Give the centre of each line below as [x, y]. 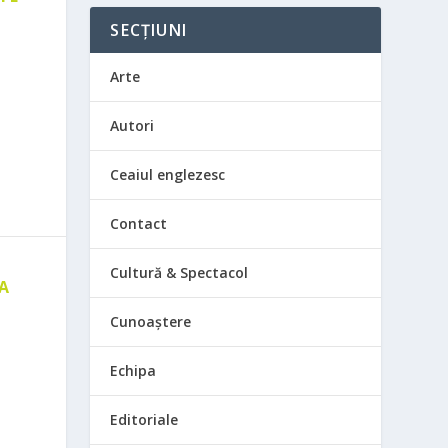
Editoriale [144, 420]
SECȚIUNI [148, 30]
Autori [132, 126]
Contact [139, 224]
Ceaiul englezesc [168, 175]
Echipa [133, 371]
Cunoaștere [151, 322]
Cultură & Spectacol [179, 273]
